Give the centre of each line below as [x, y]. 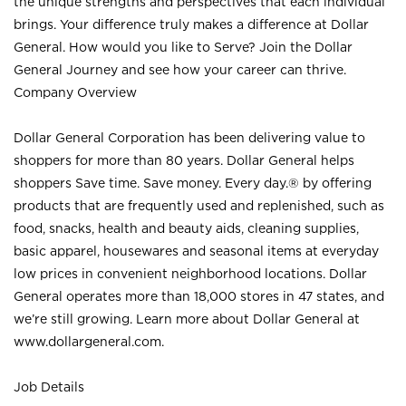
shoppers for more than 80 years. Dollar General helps [184, 160]
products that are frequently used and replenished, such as [199, 205]
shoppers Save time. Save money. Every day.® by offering [193, 183]
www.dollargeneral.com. [89, 341]
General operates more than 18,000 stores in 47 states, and [199, 296]
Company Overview [75, 92]
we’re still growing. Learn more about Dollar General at [187, 319]
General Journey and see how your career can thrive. [180, 69]
